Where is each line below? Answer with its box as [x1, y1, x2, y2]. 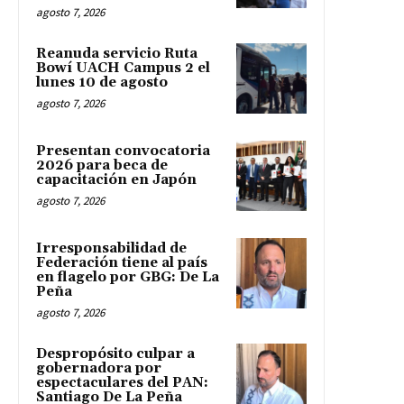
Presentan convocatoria [36, 142, 210, 160]
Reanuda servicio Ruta [36, 44, 197, 62]
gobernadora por [36, 359, 161, 377]
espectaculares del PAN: [36, 373, 208, 391]
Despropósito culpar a [36, 344, 195, 363]
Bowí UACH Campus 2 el [36, 59, 210, 77]
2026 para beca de [36, 156, 168, 174]
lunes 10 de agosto [36, 73, 168, 91]
